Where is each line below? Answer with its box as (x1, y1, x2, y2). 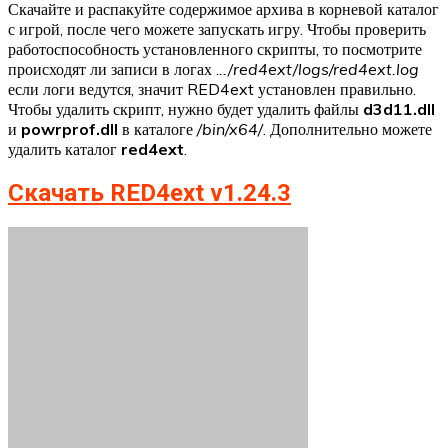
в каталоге (118, 119, 197, 140)
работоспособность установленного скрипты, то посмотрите (8, 39, 422, 60)
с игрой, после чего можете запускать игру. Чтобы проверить (8, 19, 426, 40)
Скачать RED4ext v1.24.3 (8, 179, 291, 208)
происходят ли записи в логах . (8, 59, 219, 80)
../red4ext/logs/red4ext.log (219, 59, 419, 80)
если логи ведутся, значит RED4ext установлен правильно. (8, 79, 416, 100)
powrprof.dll (21, 119, 118, 140)
